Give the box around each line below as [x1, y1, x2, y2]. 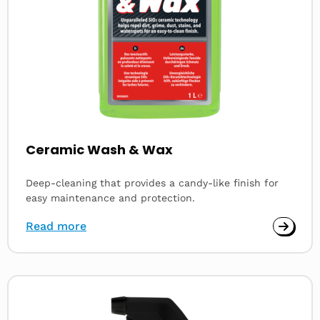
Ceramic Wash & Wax [26, 141, 173, 159]
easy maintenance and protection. [26, 192, 195, 204]
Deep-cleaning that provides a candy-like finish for [26, 177, 279, 189]
